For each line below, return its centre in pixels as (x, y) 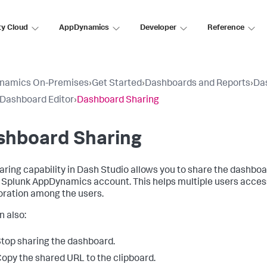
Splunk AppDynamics (46, 183)
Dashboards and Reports (198, 84)
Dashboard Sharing (118, 101)
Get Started (117, 84)
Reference (226, 28)
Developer (158, 28)
